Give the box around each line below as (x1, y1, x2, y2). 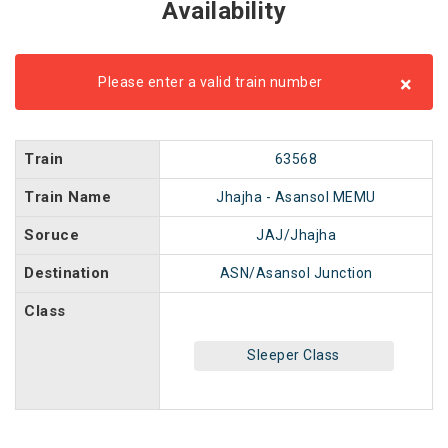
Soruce (24, 226, 79, 244)
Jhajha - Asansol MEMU (216, 189, 376, 205)
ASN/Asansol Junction (219, 265, 373, 281)
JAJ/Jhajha (256, 227, 336, 243)
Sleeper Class (247, 347, 340, 363)
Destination (24, 264, 110, 282)
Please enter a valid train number (98, 74, 323, 90)
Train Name (24, 188, 111, 206)
